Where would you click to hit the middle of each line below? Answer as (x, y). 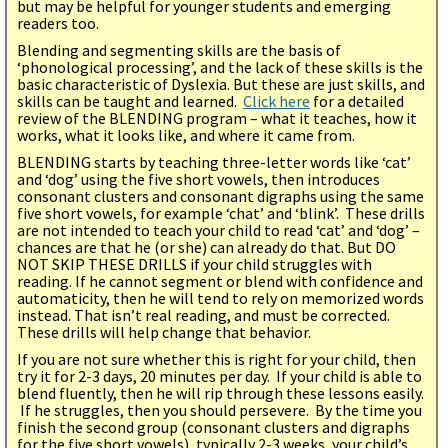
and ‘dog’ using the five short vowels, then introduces (198, 178)
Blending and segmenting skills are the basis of (179, 49)
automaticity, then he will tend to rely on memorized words (220, 297)
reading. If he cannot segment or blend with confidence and (220, 280)
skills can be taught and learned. (130, 100)
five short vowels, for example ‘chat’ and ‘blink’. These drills (221, 212)
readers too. (58, 22)
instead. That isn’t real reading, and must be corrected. (203, 314)
